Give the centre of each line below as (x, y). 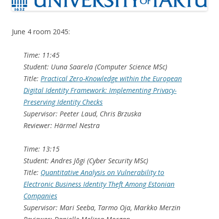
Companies (40, 196)
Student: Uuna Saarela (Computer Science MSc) (95, 67)
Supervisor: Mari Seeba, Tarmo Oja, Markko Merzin (102, 208)
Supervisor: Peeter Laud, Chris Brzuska (82, 114)
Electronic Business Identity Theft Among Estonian (99, 184)
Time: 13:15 (42, 149)
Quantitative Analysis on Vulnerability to (102, 173)
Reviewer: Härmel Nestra (62, 126)
